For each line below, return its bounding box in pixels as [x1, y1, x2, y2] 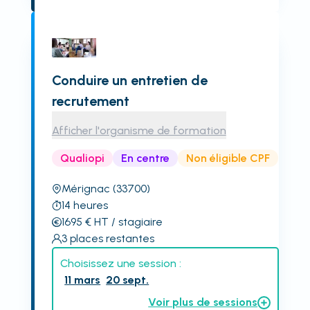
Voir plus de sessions [148, 295, 258, 309]
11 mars [64, 273, 101, 286]
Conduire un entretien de [51, 72, 208, 89]
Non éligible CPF [185, 151, 270, 165]
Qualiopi [60, 151, 104, 165]
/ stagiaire [108, 215, 163, 228]
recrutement [51, 93, 129, 109]
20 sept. [106, 273, 149, 286]
